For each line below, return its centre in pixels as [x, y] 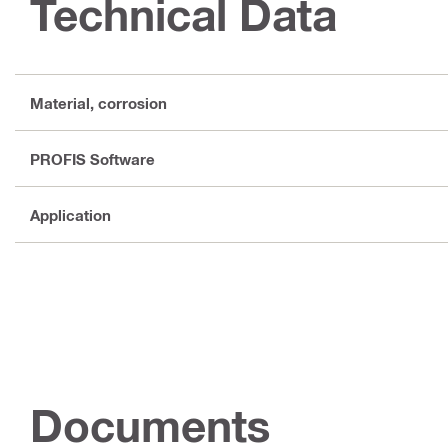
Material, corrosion [98, 102]
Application [70, 214]
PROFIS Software [92, 158]
